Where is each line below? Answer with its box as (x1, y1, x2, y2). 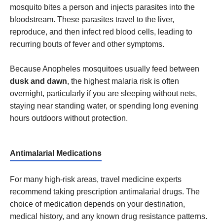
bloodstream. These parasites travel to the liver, (10, 15, 174, 24)
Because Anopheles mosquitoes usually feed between (10, 65, 199, 74)
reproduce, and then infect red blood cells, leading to (10, 28, 192, 37)
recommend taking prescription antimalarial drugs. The (10, 187, 200, 196)
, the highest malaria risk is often (67, 77, 179, 86)
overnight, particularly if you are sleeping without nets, (10, 89, 197, 98)
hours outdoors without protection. (10, 114, 128, 123)
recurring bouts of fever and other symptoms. (10, 40, 164, 49)
